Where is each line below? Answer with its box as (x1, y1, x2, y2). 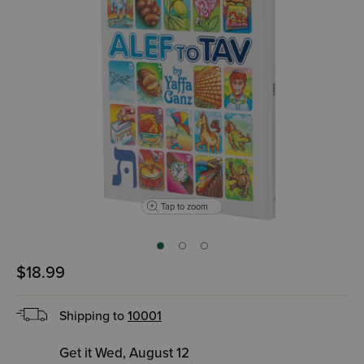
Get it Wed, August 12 (59, 344, 189, 362)
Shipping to (59, 308, 128, 324)
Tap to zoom (161, 201, 208, 212)
